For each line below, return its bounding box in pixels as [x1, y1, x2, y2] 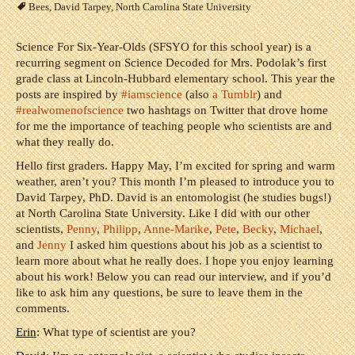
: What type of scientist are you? [36, 326, 196, 338]
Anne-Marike [143, 223, 209, 235]
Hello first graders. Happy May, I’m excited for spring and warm [16, 159, 335, 172]
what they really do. [16, 136, 114, 148]
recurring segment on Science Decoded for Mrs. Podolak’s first [16, 56, 326, 69]
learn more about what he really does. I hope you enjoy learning [16, 254, 334, 267]
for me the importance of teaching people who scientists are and [16, 120, 332, 132]
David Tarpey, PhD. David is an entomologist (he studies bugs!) [16, 191, 331, 204]
